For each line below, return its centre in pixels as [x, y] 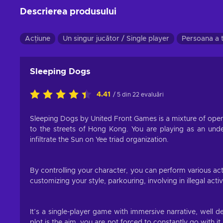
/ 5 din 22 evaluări [138, 95]
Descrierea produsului [68, 12]
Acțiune [38, 39]
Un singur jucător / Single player [116, 39]
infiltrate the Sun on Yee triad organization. [99, 140]
